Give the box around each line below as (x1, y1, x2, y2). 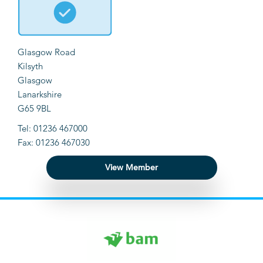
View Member (105, 162, 158, 173)
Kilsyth (18, 60, 43, 72)
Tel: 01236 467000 (18, 123, 87, 134)
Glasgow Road (18, 46, 75, 58)
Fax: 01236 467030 (18, 137, 90, 149)
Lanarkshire (18, 89, 62, 100)
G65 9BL (18, 103, 51, 114)
